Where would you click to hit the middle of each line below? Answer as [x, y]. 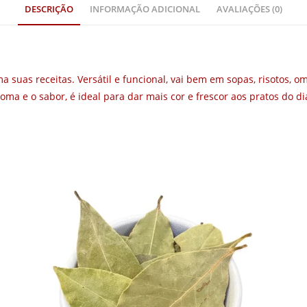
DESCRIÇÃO [49, 9]
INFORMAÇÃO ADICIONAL [145, 9]
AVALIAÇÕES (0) [249, 9]
